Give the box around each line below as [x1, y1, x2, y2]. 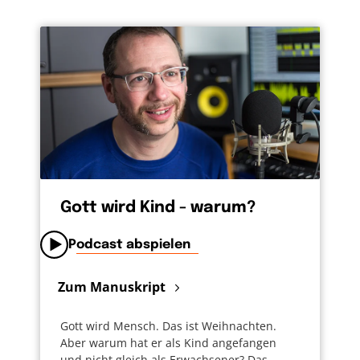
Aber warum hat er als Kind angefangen [60, 334, 276, 350]
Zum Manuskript [58, 278, 169, 297]
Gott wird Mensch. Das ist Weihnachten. [60, 317, 276, 333]
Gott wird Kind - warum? [60, 198, 256, 216]
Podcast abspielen [68, 237, 190, 252]
